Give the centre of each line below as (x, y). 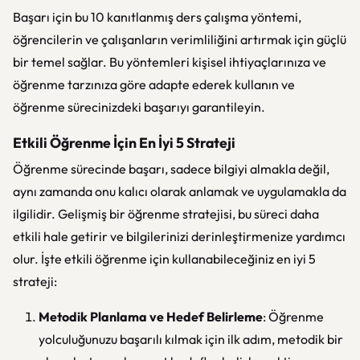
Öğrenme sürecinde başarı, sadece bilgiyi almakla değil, (171, 169)
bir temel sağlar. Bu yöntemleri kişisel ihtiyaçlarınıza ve (170, 62)
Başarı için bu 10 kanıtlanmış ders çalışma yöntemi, (157, 17)
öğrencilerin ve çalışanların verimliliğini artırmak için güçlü (180, 39)
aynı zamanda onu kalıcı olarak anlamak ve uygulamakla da (180, 191)
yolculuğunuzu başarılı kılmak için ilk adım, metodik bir (191, 339)
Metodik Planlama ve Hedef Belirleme (151, 317)
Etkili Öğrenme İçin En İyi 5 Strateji (124, 143)
